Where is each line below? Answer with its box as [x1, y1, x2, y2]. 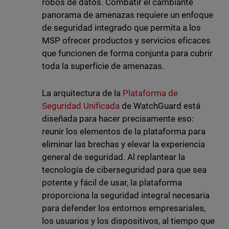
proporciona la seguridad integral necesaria [41, 190, 210, 201]
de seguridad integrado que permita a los [41, 22, 201, 33]
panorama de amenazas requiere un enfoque [41, 10, 214, 20]
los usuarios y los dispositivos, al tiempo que [41, 216, 215, 226]
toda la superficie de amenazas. [41, 61, 164, 72]
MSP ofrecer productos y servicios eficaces [41, 35, 211, 46]
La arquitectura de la [41, 88, 123, 99]
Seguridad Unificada [41, 101, 120, 111]
